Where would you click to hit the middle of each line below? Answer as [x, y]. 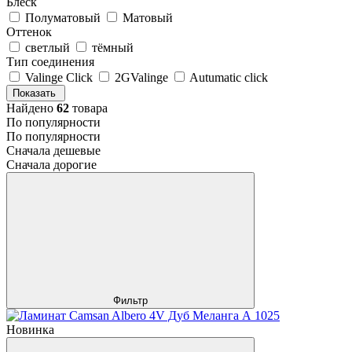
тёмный [113, 47]
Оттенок [29, 31]
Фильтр [130, 300]
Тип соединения [50, 61]
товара [88, 108]
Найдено [31, 108]
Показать [36, 93]
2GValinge [143, 77]
